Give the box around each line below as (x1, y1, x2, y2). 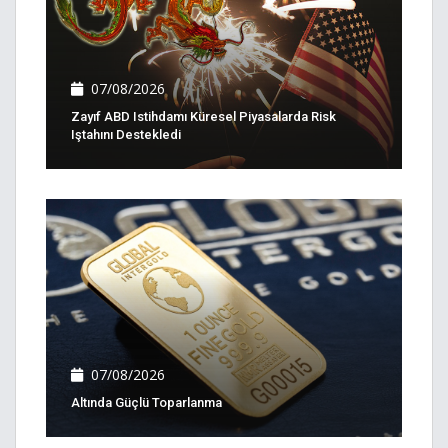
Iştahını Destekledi (71, 127, 181, 143)
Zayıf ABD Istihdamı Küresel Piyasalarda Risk (71, 109, 336, 125)
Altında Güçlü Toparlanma (71, 394, 222, 410)
